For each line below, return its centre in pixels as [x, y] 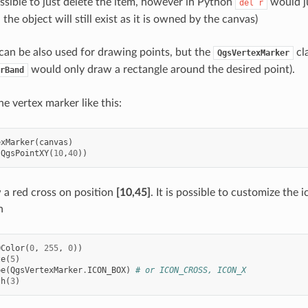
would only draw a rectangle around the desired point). [161, 70]
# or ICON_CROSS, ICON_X [190, 271]
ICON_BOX [106, 271]
